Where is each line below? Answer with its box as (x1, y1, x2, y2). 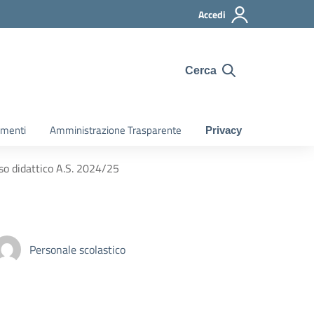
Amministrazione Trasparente (50, 122, 182, 138)
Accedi (198, 7, 226, 22)
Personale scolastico (29, 241, 125, 258)
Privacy (205, 124, 242, 136)
